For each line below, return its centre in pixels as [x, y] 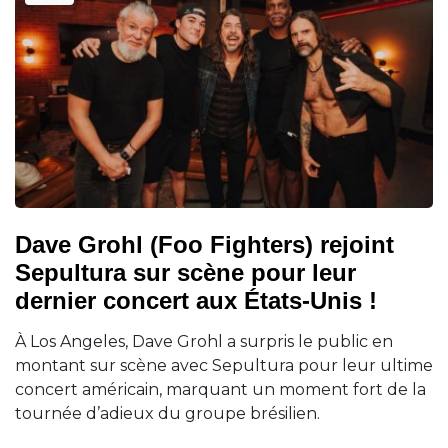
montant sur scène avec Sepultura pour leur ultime [224, 366]
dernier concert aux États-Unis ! [196, 301]
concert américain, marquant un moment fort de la [220, 390]
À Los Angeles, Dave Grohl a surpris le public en [204, 342]
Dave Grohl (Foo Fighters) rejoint [204, 245]
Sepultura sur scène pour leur [185, 273]
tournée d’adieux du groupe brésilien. [167, 414]
